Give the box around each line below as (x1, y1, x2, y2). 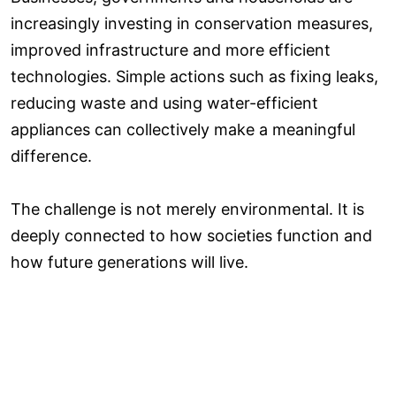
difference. (11, 146, 92, 165)
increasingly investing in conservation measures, (11, 13, 373, 33)
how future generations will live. (11, 252, 248, 271)
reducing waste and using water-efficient (11, 93, 318, 112)
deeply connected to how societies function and (11, 225, 372, 245)
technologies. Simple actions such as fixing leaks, (11, 66, 378, 86)
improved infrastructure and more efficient (11, 40, 331, 59)
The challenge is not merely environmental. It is (11, 199, 364, 218)
